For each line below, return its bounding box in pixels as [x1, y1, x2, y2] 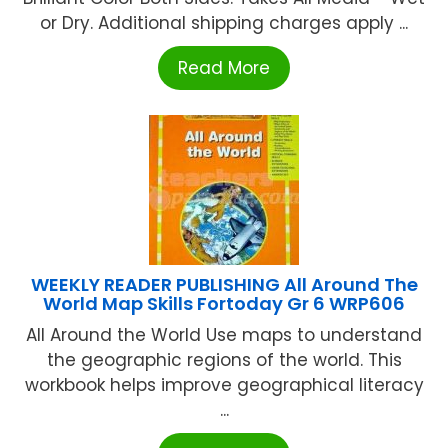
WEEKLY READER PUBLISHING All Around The [30, 271, 418, 297]
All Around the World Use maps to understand [26, 322, 422, 347]
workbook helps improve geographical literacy [24, 372, 424, 397]
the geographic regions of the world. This [46, 347, 402, 372]
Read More [178, 55, 270, 80]
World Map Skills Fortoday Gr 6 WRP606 [43, 290, 405, 316]
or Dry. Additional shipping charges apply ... [40, 10, 408, 35]
